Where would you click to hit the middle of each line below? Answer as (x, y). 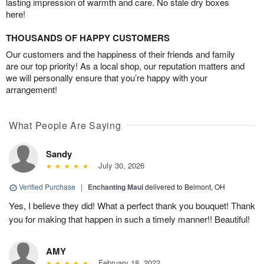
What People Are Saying (65, 126)
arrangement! (32, 90)
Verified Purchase (47, 187)
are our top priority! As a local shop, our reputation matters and (125, 66)
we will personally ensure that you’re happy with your (107, 78)
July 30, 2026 (119, 166)
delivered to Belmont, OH (185, 187)
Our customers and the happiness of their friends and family (121, 54)
